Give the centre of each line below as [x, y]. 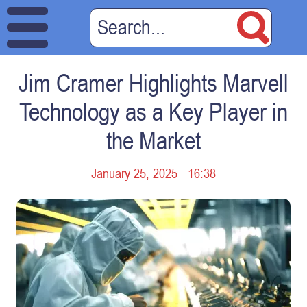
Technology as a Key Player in [153, 112]
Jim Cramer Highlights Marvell [153, 83]
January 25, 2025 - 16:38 [153, 173]
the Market [153, 140]
